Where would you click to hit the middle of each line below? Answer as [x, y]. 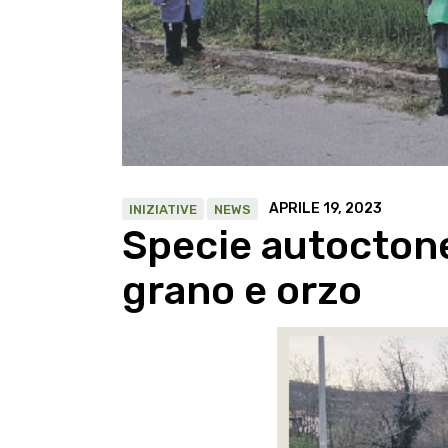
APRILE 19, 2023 [325, 208]
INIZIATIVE [163, 209]
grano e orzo [242, 290]
